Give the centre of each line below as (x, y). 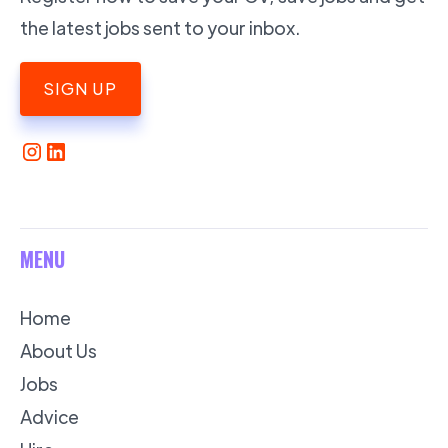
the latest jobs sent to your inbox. (160, 27)
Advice (49, 416)
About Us (58, 350)
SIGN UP (80, 88)
